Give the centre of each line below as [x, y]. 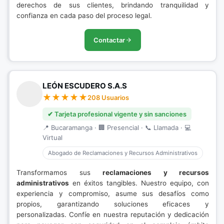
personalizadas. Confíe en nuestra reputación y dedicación [113, 214]
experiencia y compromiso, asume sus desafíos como [113, 193]
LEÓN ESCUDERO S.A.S [85, 86]
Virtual [52, 137]
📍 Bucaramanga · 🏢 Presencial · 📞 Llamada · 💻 [117, 127]
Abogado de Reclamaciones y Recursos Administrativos [123, 153]
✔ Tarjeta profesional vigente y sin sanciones [117, 114]
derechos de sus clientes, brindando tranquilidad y [113, 5]
